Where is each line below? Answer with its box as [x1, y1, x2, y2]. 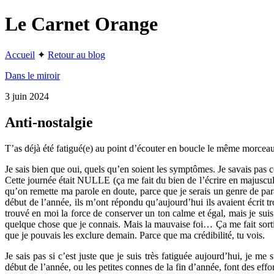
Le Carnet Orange [5, 13, 158, 35]
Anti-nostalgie [5, 114, 93, 130]
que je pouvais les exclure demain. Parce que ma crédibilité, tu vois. [5, 229, 265, 240]
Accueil [5, 49, 35, 60]
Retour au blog [48, 49, 105, 60]
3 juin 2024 [5, 91, 49, 102]
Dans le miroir [5, 70, 60, 81]
